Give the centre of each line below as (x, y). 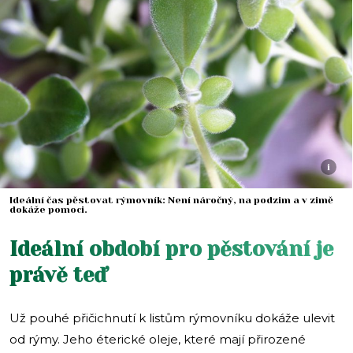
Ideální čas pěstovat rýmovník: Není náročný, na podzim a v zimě (171, 201)
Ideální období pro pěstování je (171, 249)
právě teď (59, 275)
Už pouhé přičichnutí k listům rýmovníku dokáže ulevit (172, 318)
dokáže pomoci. (48, 210)
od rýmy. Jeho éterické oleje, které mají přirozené (158, 340)
